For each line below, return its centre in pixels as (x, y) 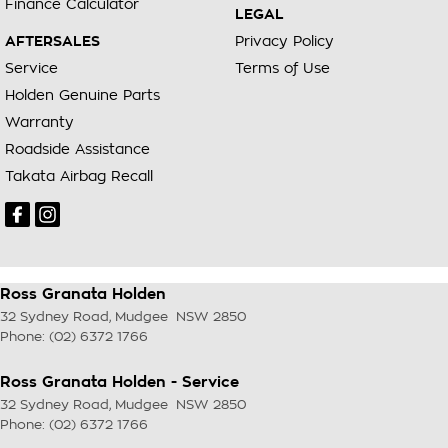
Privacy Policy (284, 41)
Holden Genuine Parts (82, 95)
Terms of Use (282, 68)
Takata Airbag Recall (79, 176)
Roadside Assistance (77, 149)
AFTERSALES (52, 41)
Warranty (39, 122)
